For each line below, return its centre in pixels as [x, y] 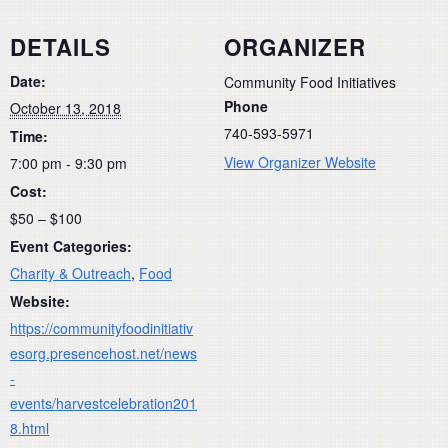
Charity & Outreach [70, 272]
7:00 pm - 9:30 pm [68, 162]
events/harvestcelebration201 [103, 402]
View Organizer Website [300, 161]
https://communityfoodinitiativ [101, 327]
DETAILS [60, 46]
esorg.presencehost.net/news [103, 352]
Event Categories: [71, 245]
